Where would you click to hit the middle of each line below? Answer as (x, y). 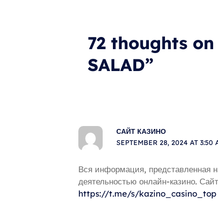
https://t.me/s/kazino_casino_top (147, 193)
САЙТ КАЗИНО (141, 132)
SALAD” (121, 64)
